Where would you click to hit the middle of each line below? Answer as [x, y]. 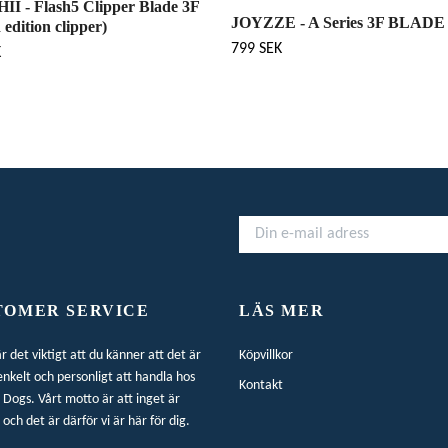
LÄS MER [282, 310]
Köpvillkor [266, 355]
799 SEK [256, 48]
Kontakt [261, 385]
